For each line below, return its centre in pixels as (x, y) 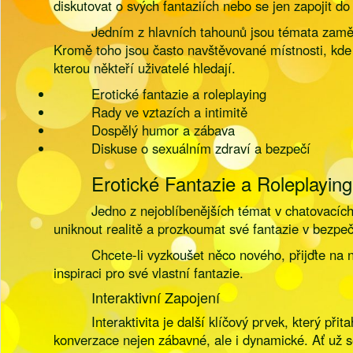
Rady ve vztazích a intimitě (170, 112)
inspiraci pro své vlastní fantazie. (149, 273)
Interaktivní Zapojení (156, 297)
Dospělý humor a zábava (163, 130)
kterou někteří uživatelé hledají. (145, 68)
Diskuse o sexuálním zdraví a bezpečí (201, 148)
